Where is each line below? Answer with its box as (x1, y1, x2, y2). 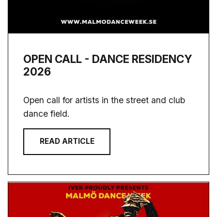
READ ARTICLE (39, 137, 94, 146)
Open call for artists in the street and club (23, 94, 186, 105)
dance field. (23, 108, 73, 119)
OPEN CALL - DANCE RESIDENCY (23, 52, 193, 65)
